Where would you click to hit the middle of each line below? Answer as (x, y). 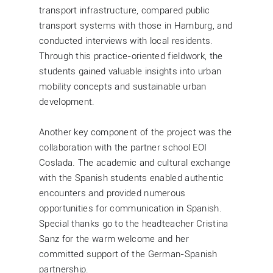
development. (67, 101)
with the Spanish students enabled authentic (131, 178)
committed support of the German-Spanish (128, 254)
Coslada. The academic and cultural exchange (135, 162)
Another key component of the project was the (136, 132)
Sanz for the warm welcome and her (114, 239)
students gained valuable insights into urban (130, 71)
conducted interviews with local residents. (126, 41)
